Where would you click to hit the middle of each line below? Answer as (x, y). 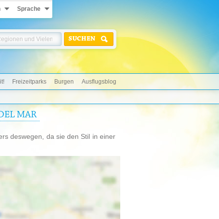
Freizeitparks (29, 82)
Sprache (29, 9)
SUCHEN (82, 39)
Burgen (64, 82)
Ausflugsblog (99, 82)
